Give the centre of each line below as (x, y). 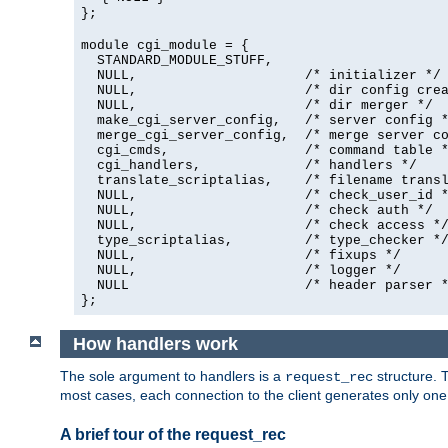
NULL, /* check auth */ (257, 211)
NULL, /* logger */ (241, 271)
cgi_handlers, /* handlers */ (249, 166)
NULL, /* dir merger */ (257, 106)
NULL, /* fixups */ (241, 256)
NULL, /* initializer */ (261, 76)
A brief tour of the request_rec (173, 435)
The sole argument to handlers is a (172, 376)
